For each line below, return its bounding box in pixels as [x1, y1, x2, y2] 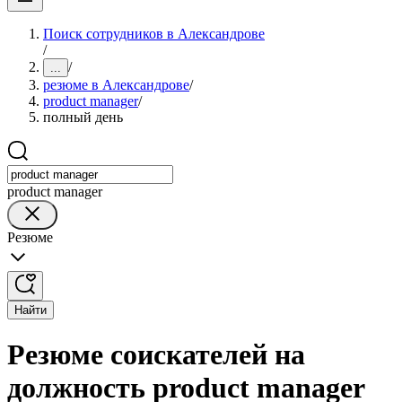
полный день [43, 109, 123, 125]
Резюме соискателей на [7, 338, 305, 371]
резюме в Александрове [43, 77, 189, 92]
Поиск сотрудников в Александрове [43, 26, 265, 41]
